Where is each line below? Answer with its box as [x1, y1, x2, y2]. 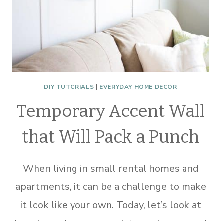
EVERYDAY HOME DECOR [99, 83, 177, 91]
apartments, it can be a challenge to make [15, 180, 206, 193]
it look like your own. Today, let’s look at [20, 198, 201, 212]
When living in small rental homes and [22, 162, 199, 175]
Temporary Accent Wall [16, 101, 205, 121]
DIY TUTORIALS [44, 83, 94, 91]
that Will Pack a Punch [22, 126, 199, 147]
